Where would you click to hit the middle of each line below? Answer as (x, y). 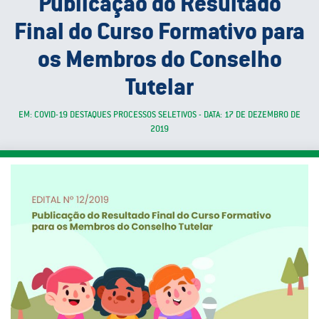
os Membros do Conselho (159, 58)
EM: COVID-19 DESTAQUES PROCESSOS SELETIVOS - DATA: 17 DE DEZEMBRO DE (159, 115)
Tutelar (159, 86)
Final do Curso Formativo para (159, 31)
